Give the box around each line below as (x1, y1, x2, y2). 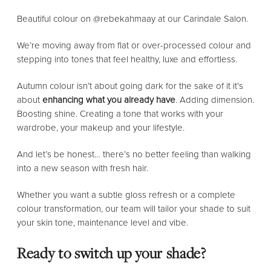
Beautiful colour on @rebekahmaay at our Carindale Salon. (17, 13, 248, 24)
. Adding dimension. (175, 94, 254, 105)
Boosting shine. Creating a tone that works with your (17, 108, 223, 119)
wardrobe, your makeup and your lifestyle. (17, 122, 184, 133)
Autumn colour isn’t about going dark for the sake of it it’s (17, 80, 243, 91)
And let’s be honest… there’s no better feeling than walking (17, 149, 251, 160)
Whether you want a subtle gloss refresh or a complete (17, 189, 235, 201)
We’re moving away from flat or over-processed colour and (17, 39, 251, 51)
